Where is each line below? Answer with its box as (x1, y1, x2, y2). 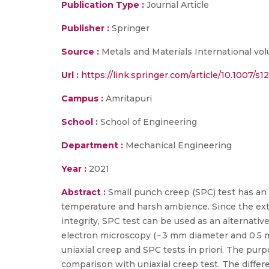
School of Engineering (98, 116, 197, 127)
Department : (61, 140, 123, 151)
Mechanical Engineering (123, 140, 232, 151)
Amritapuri (103, 93, 152, 104)
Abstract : (61, 187, 108, 198)
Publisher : (61, 23, 112, 34)
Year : (61, 163, 86, 174)
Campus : (61, 93, 103, 104)
